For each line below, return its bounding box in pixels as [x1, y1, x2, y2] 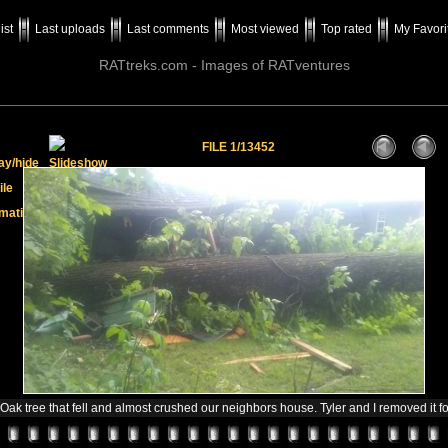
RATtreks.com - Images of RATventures [98, 57, 350, 73]
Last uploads [35, 22, 105, 36]
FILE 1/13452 [201, 140, 275, 154]
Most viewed [231, 22, 299, 36]
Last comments [127, 22, 209, 36]
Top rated [321, 22, 372, 36]
